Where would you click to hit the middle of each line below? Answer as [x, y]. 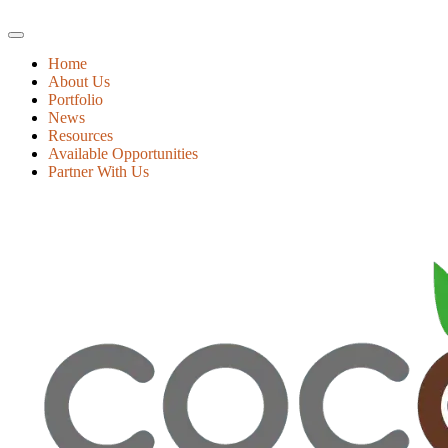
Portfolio [75, 99]
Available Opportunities [123, 153]
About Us [79, 81]
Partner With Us [98, 171]
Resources [80, 135]
